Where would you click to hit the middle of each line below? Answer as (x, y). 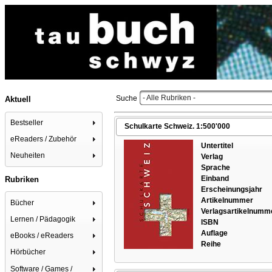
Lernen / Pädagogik (43, 219)
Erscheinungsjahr (231, 190)
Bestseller (27, 122)
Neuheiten (28, 156)
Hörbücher (28, 252)
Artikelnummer (227, 201)
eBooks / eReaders (42, 236)
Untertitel (217, 146)
